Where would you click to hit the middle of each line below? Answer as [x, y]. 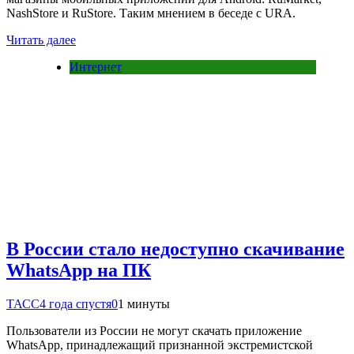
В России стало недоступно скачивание [175, 249]
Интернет [96, 66]
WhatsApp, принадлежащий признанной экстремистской [160, 345]
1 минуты [144, 304]
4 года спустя [75, 304]
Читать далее [41, 40]
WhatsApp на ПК [79, 271]
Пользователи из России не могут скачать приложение [154, 331]
